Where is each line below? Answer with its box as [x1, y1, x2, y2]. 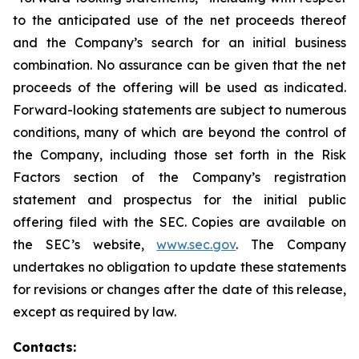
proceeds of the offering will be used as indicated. [13, 79, 346, 95]
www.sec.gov [156, 236, 236, 252]
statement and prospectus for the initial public [13, 192, 346, 208]
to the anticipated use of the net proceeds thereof [13, 12, 346, 28]
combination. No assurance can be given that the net [13, 57, 346, 73]
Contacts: [13, 339, 76, 355]
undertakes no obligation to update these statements [13, 259, 346, 275]
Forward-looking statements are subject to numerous [13, 102, 346, 118]
